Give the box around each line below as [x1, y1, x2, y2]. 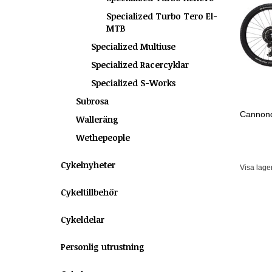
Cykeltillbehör [61, 186, 118, 198]
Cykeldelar [61, 214, 104, 225]
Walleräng [76, 114, 118, 125]
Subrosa [76, 95, 109, 107]
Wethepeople [76, 132, 130, 143]
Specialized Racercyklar [91, 59, 189, 70]
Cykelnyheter [61, 159, 115, 171]
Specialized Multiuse [91, 41, 175, 52]
